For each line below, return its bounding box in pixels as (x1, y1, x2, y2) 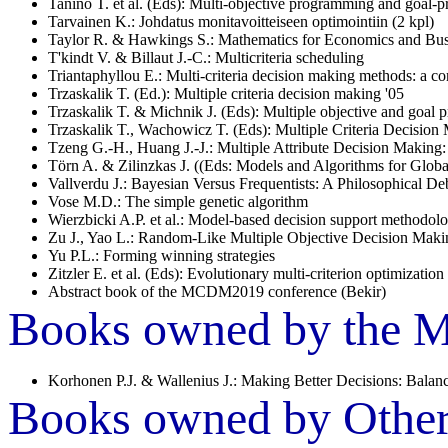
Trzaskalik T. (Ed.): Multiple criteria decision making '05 (48, 84, 404, 102)
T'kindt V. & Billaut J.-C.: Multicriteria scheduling (48, 48, 364, 66)
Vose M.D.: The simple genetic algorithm (48, 192, 308, 210)
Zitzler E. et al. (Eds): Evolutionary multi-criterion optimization (48, 264, 444, 282)
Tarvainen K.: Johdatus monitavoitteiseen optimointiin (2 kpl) (48, 12, 434, 30)
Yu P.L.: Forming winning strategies (48, 246, 275, 264)
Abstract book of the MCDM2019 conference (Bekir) (48, 282, 386, 300)
